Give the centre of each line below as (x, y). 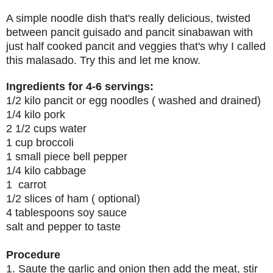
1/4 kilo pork (36, 114)
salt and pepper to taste (63, 226)
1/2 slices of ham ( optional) (73, 198)
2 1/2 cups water (48, 128)
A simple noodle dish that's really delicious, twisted (128, 18)
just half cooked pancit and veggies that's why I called (136, 46)
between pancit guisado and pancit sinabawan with (129, 32)
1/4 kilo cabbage (46, 170)
